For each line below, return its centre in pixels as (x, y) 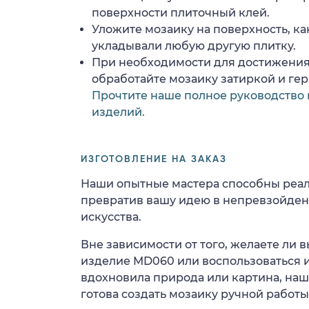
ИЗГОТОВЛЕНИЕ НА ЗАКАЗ (154, 159)
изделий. (118, 112)
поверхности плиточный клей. (181, 12)
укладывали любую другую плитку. (194, 46)
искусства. (111, 217)
